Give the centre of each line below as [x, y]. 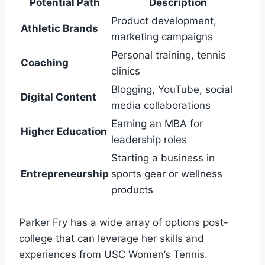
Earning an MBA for [157, 123]
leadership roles [149, 139]
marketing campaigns [162, 36]
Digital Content [59, 97]
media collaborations [161, 105]
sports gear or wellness [167, 174]
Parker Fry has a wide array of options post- [124, 223]
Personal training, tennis [169, 55]
